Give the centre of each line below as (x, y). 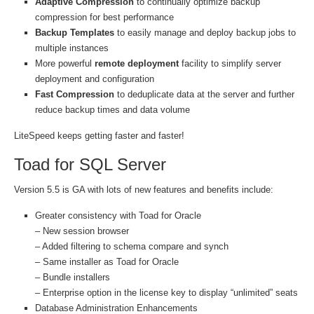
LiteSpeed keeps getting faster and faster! (99, 136)
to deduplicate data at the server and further (204, 94)
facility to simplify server (230, 63)
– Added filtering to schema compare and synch (132, 246)
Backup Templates (75, 33)
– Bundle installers (73, 277)
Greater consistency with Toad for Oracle (118, 216)
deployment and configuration (95, 79)
